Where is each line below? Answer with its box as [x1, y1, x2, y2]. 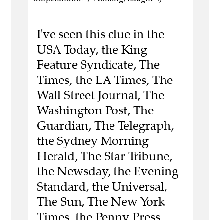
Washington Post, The [36, 103, 154, 118]
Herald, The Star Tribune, [36, 148, 172, 164]
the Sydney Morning [36, 133, 149, 149]
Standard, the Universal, [36, 179, 167, 194]
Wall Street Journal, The [36, 87, 164, 103]
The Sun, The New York [36, 194, 165, 210]
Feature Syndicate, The [36, 57, 160, 73]
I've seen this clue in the [36, 27, 164, 42]
